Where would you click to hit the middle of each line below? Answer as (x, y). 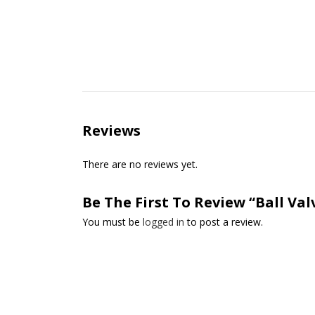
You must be (112, 222)
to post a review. (224, 222)
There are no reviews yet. (140, 164)
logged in (163, 222)
